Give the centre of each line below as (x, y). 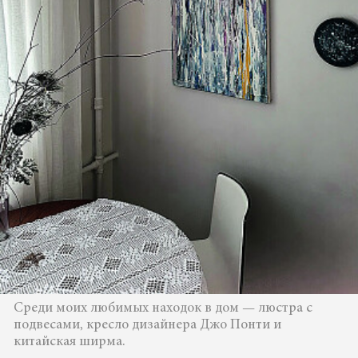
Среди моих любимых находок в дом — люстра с (163, 308)
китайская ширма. (69, 342)
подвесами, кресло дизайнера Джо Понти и (147, 325)
